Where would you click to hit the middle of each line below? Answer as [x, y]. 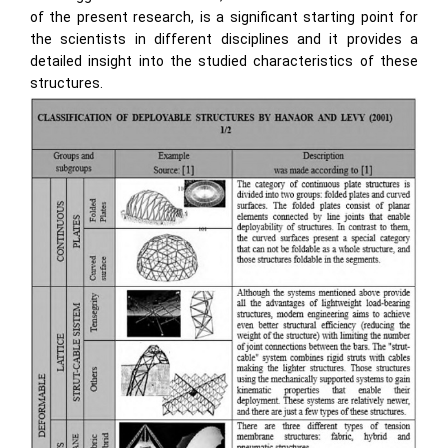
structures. [66, 83]
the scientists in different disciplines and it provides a [224, 39]
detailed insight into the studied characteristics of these [224, 61]
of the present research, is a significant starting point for [224, 17]
